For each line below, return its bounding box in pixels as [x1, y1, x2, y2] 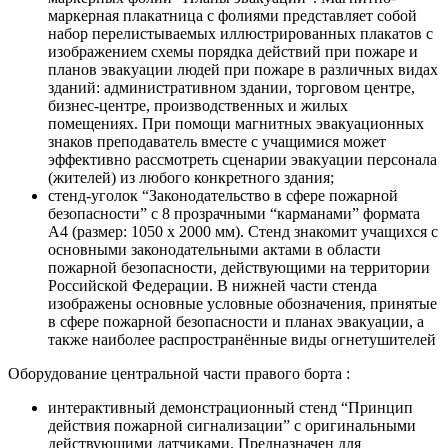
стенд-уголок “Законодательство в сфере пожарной [48, 187, 398, 205]
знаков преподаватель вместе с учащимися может [48, 133, 386, 151]
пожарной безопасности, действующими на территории [48, 259, 430, 277]
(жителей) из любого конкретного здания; [48, 169, 334, 187]
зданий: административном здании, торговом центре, [48, 79, 415, 97]
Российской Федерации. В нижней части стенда [48, 277, 377, 295]
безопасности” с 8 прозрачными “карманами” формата [48, 205, 420, 223]
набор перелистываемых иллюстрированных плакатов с [48, 25, 433, 43]
